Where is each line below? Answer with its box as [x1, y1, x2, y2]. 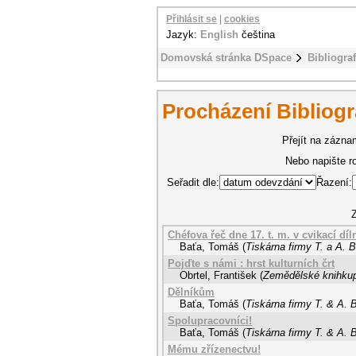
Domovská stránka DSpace [161, 52, 292, 64]
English [200, 29, 238, 41]
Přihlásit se [166, 14, 217, 24]
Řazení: [316, 176, 352, 188]
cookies [224, 14, 260, 24]
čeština [238, 29, 278, 41]
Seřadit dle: [167, 176, 219, 188]
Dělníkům [168, 286, 215, 298]
